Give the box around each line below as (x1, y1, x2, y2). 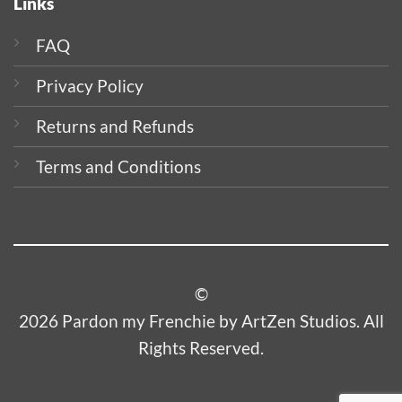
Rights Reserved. (138, 337, 264, 359)
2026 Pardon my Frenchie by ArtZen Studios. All (18, 310, 384, 332)
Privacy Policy (35, 74, 144, 96)
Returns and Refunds (35, 115, 194, 136)
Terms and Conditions (35, 155, 201, 177)
